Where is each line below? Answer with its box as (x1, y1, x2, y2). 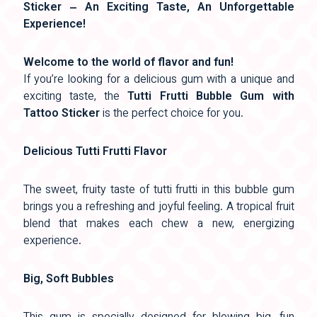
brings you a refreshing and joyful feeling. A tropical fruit (23, 198, 294, 217)
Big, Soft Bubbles (23, 270, 114, 289)
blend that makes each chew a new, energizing (23, 215, 294, 234)
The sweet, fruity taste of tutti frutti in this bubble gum (23, 181, 294, 200)
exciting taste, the (23, 88, 128, 106)
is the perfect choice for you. (99, 105, 243, 123)
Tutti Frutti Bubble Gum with (127, 88, 294, 106)
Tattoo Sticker (23, 105, 100, 123)
